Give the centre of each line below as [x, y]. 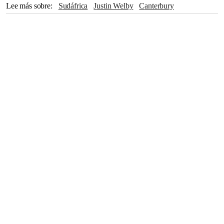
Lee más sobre [28, 6]
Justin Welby [115, 6]
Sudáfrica [75, 6]
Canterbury [159, 6]
